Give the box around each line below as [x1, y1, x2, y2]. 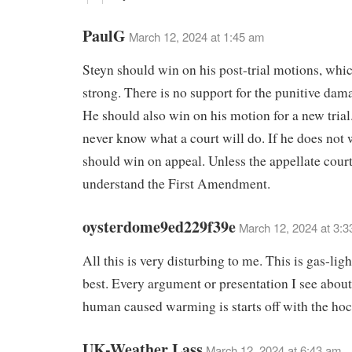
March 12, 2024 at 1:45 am [129, 28, 264, 46]
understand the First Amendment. [82, 174, 270, 193]
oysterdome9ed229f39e [82, 214, 236, 238]
